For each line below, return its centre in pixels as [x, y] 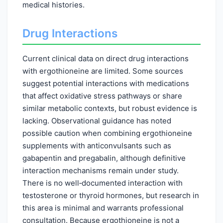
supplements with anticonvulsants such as [97, 146]
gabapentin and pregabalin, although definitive [104, 158]
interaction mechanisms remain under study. [101, 170]
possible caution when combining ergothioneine [107, 133]
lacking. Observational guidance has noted [97, 121]
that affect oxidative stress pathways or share [102, 96]
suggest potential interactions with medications [106, 83]
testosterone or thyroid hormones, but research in [111, 195]
